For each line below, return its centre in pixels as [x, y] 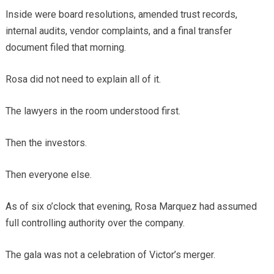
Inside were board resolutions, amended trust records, [121, 14]
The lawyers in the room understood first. [93, 111]
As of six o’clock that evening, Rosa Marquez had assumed [131, 206]
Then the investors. [46, 143]
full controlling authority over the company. [95, 223]
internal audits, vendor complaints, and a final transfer [118, 31]
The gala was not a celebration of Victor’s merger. [110, 254]
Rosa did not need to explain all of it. [83, 79]
